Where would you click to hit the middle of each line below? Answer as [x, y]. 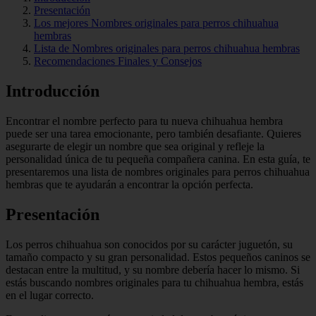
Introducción [53, 91]
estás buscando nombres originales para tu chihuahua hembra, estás [154, 282]
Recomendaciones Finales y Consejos [118, 61]
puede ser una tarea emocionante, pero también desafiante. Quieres [153, 133]
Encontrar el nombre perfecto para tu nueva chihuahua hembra [144, 121]
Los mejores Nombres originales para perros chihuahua [156, 23]
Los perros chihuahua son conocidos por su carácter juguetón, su [149, 244]
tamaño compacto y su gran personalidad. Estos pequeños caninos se [158, 257]
